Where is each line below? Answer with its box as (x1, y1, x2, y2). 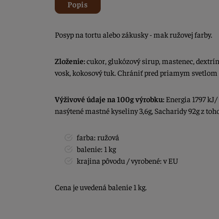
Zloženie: (55, 56, 85, 66)
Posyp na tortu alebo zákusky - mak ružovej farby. (55, 29, 212, 40)
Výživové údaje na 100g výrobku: (55, 94, 164, 104)
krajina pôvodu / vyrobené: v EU (77, 155, 178, 166)
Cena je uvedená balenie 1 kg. (55, 182, 147, 192)
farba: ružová (77, 132, 119, 142)
